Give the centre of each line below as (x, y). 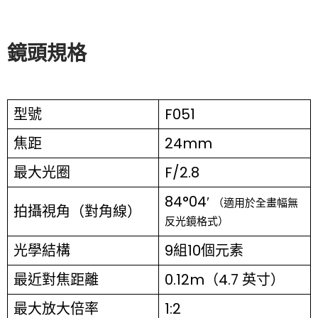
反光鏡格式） (197, 221)
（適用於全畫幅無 (256, 202)
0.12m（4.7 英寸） (225, 279)
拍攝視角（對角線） (77, 211)
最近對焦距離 (56, 279)
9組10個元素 (204, 250)
